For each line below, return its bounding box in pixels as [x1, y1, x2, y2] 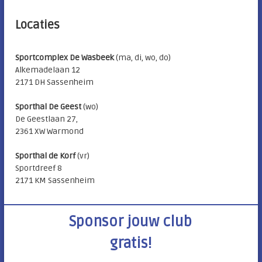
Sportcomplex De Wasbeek [15, 53, 116, 63]
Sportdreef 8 [15, 163, 63, 174]
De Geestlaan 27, [15, 114, 78, 125]
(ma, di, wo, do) [116, 53, 171, 63]
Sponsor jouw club [69, 213, 192, 231]
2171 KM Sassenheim [15, 175, 95, 186]
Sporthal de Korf [15, 151, 76, 161]
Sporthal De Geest [15, 102, 82, 112]
